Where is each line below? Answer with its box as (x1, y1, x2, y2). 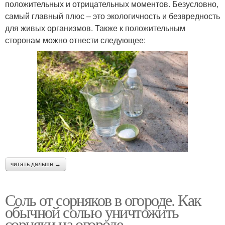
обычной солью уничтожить (5, 200, 179, 222)
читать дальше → (11, 160, 61, 168)
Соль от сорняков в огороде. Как (5, 188, 201, 210)
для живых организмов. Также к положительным (5, 22, 185, 34)
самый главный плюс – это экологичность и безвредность (5, 10, 220, 22)
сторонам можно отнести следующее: (5, 34, 146, 46)
